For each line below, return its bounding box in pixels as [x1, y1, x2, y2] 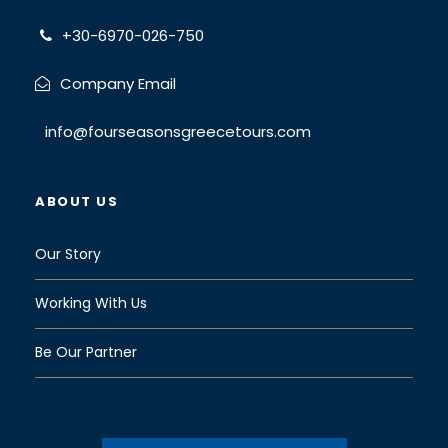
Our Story [35, 243, 101, 264]
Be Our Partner [35, 341, 137, 362]
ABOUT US [35, 191, 118, 211]
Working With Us [35, 292, 147, 313]
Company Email [60, 72, 176, 94]
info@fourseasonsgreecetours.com [45, 120, 311, 142]
